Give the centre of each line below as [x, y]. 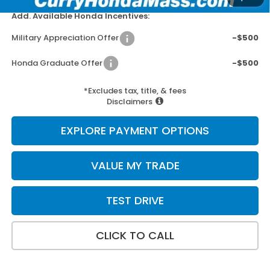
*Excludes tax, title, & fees [135, 91]
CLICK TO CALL [135, 236]
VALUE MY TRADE [135, 166]
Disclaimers [130, 102]
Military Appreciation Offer [65, 38]
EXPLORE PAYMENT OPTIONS [135, 131]
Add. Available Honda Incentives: [80, 16]
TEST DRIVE [135, 201]
